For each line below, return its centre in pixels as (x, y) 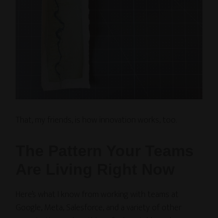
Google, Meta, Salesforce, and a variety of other (99, 208)
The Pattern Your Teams (105, 151)
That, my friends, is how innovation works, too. (96, 120)
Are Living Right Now (95, 170)
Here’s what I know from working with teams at (97, 195)
